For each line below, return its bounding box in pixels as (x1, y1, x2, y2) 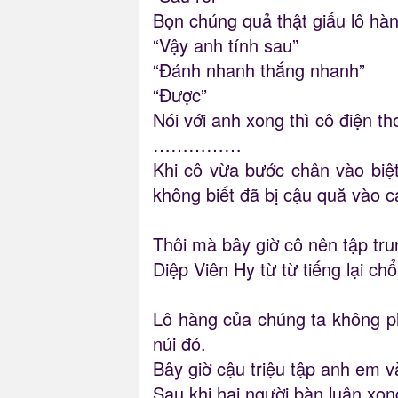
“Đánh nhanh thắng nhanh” (153, 57, 365, 84)
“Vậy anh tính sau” (153, 32, 298, 59)
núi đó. (153, 330, 206, 357)
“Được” (153, 82, 207, 108)
